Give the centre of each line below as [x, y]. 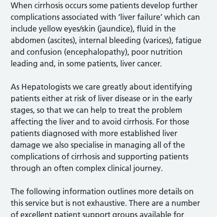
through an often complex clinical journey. [87, 168]
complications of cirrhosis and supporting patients [100, 156]
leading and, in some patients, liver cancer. [86, 63]
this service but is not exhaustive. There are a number [106, 203]
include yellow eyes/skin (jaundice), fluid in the [93, 28]
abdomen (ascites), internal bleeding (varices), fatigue [106, 40]
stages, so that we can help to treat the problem [97, 110]
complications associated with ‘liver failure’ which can [106, 17]
